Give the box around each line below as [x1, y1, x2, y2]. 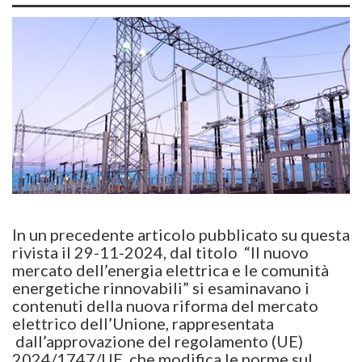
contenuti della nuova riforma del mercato [12, 296, 318, 316]
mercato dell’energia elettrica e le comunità [12, 260, 329, 280]
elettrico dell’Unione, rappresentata [12, 314, 274, 334]
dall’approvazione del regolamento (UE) [12, 331, 303, 351]
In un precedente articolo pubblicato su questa [12, 225, 350, 245]
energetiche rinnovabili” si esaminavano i [12, 278, 309, 298]
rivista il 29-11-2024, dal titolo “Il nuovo [12, 242, 309, 263]
